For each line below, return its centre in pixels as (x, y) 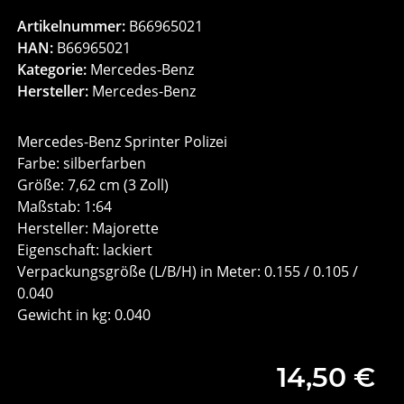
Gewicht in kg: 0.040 (84, 315)
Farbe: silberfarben (82, 164)
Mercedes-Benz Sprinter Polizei (123, 142)
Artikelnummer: (73, 27)
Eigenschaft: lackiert (85, 250)
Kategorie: (54, 70)
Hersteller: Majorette (88, 229)
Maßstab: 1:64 (65, 207)
